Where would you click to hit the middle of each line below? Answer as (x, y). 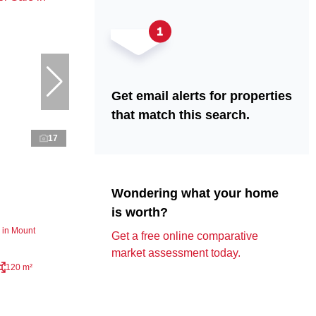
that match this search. (180, 115)
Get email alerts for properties (201, 96)
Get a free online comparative (184, 236)
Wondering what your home (195, 194)
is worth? (139, 213)
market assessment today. (176, 253)
